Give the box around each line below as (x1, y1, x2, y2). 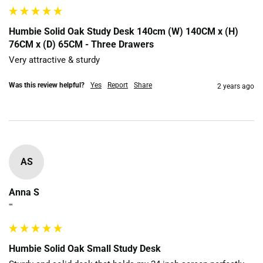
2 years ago (217, 82, 254, 90)
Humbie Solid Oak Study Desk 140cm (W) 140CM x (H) (9, 25, 238, 37)
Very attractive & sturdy (9, 54, 100, 65)
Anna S (9, 186, 39, 198)
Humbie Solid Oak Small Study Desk (9, 242, 161, 254)
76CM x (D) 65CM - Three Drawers (9, 38, 154, 50)
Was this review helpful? (9, 80, 85, 89)
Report (107, 80, 128, 89)
